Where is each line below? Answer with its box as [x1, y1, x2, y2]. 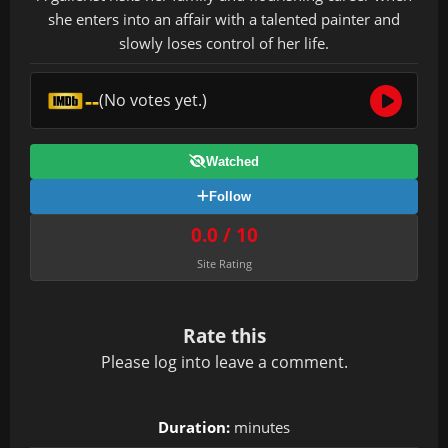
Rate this [182, 323, 266, 348]
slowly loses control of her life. [119, 33, 329, 53]
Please [100, 351, 154, 373]
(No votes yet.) [98, 89, 207, 111]
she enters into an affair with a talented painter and [48, 9, 400, 29]
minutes [230, 417, 290, 437]
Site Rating [196, 256, 252, 271]
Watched [206, 154, 259, 169]
